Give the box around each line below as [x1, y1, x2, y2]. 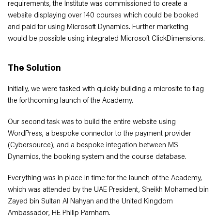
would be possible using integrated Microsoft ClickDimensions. [8, 34, 205, 43]
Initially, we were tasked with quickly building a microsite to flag [8, 85, 204, 93]
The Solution [8, 64, 61, 73]
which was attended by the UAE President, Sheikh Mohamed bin [8, 186, 209, 194]
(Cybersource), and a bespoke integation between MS [8, 141, 178, 149]
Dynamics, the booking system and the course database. [8, 153, 186, 161]
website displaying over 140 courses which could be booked [8, 11, 199, 19]
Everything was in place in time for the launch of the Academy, [8, 174, 202, 182]
